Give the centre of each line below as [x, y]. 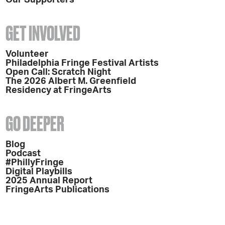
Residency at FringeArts [59, 90]
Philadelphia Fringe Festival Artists [82, 63]
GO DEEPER [35, 124]
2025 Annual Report [49, 181]
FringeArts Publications [58, 190]
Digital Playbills [39, 172]
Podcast [23, 153]
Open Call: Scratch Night [59, 72]
